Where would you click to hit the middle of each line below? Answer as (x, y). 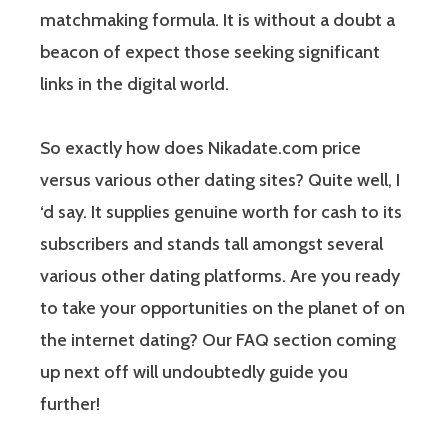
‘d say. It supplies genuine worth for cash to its (221, 211)
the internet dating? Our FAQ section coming (218, 339)
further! (70, 403)
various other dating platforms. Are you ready (220, 275)
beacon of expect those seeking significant (210, 51)
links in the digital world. (134, 83)
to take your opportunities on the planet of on (222, 307)
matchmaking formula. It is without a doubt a (217, 19)
